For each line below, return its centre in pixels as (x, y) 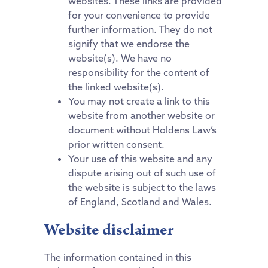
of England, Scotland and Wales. (140, 201)
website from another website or (141, 115)
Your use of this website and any (140, 158)
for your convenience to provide (139, 15)
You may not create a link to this (139, 101)
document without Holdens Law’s (142, 130)
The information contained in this (118, 257)
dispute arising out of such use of (142, 173)
